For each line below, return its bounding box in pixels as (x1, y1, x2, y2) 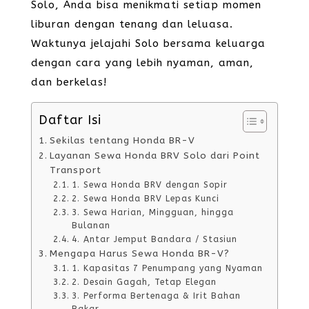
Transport (49, 165, 101, 176)
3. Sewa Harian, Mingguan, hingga (71, 208, 234, 217)
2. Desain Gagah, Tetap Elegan (71, 277, 217, 287)
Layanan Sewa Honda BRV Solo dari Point (49, 150, 260, 161)
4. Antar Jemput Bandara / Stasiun (71, 235, 237, 244)
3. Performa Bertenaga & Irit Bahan (71, 291, 241, 301)
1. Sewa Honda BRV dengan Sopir (71, 180, 228, 190)
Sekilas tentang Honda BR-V (49, 135, 195, 146)
